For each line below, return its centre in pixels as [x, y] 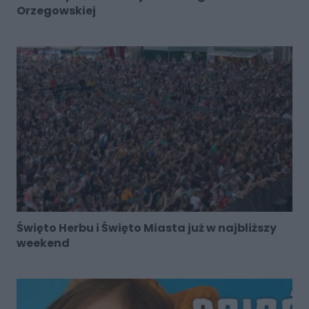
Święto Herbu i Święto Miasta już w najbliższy [146, 228]
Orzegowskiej [56, 11]
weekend [43, 243]
